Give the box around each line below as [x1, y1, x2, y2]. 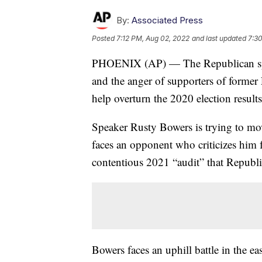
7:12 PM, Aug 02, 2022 [116, 34, 189, 43]
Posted [92, 34, 116, 43]
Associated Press [132, 15, 203, 26]
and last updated [192, 34, 246, 43]
